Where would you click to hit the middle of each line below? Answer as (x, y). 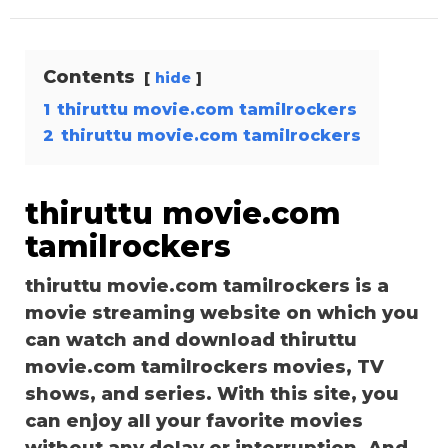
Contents (89, 77)
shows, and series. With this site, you (212, 394)
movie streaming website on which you (222, 313)
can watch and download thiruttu (191, 340)
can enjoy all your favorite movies (194, 421)
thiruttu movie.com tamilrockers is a (207, 286)
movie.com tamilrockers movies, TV (204, 367)
